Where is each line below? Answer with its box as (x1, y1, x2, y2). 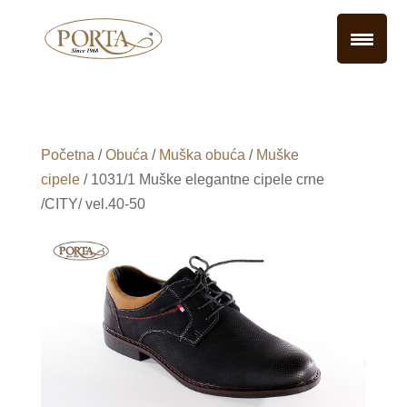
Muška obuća (158, 147, 245, 163)
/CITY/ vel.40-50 (40, 196, 145, 212)
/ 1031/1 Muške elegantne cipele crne (79, 172, 324, 187)
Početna (40, 147, 94, 163)
